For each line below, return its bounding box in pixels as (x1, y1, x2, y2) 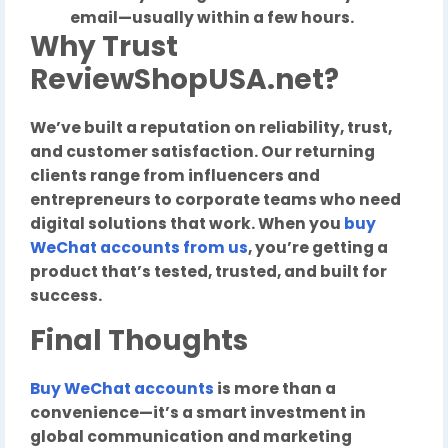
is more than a (214, 378, 336, 399)
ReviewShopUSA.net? (30, 60, 339, 99)
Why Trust (30, 27, 178, 66)
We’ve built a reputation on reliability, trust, (30, 117, 392, 138)
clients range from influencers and (30, 165, 320, 186)
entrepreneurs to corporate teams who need (30, 189, 401, 210)
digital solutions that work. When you (30, 213, 344, 234)
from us (183, 237, 248, 258)
